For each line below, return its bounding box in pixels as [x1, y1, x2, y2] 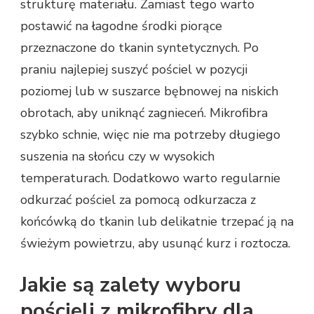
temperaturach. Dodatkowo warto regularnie [20, 170, 280, 187]
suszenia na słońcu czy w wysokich [20, 148, 214, 165]
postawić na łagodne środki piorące [20, 18, 222, 35]
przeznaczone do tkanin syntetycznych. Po [20, 39, 259, 57]
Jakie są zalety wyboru [20, 271, 241, 300]
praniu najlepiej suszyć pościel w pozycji [20, 61, 247, 78]
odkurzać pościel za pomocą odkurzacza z [20, 191, 256, 209]
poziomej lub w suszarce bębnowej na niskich [20, 83, 278, 100]
